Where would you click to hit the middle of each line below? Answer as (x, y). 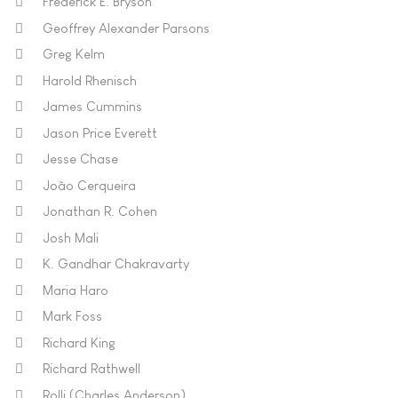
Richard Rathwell (92, 368)
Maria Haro (76, 290)
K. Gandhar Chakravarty (116, 263)
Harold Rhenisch (90, 80)
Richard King (79, 342)
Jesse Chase (80, 159)
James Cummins (92, 106)
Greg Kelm (74, 54)
